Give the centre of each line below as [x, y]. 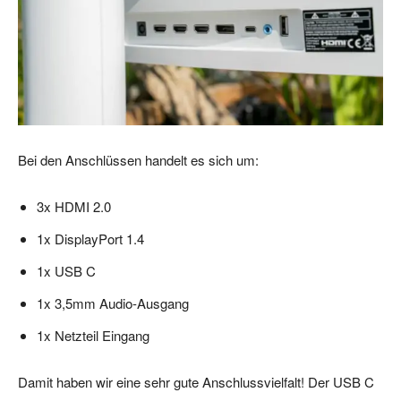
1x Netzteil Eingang [93, 336]
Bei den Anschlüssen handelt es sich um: [138, 160]
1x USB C [66, 271]
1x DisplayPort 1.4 [90, 239]
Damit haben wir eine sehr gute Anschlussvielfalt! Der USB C [196, 382]
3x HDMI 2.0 [74, 207]
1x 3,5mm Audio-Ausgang [113, 303]
